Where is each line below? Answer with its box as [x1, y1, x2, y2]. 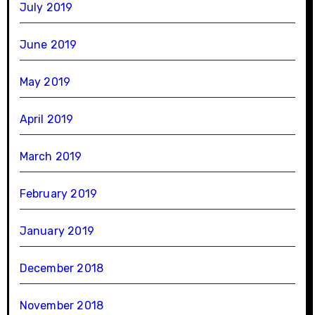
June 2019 [19, 37, 77, 51]
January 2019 [19, 224, 94, 238]
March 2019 [19, 149, 82, 163]
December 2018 [19, 261, 104, 275]
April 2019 [19, 112, 74, 126]
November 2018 [19, 298, 104, 312]
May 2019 [19, 75, 71, 89]
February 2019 [19, 186, 98, 200]
